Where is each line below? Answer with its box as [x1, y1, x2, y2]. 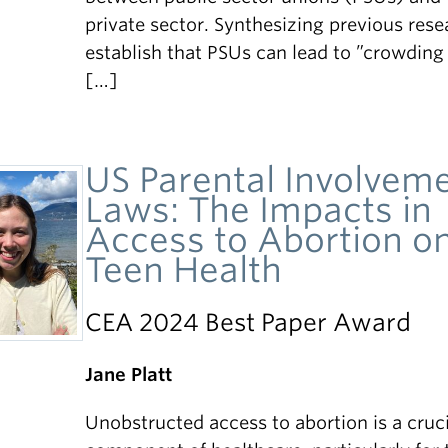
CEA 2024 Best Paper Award [85, 308, 412, 337]
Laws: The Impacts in [85, 189, 433, 230]
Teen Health [85, 249, 283, 290]
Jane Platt [85, 364, 173, 385]
